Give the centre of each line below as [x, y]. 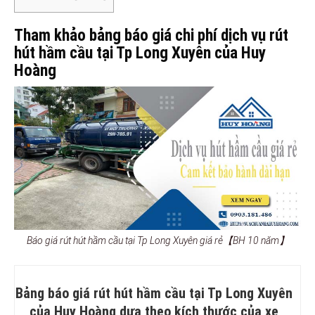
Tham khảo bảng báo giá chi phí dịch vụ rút [151, 35]
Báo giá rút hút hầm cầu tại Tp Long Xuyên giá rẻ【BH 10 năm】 [157, 240]
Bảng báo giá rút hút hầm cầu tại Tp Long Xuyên [154, 293]
